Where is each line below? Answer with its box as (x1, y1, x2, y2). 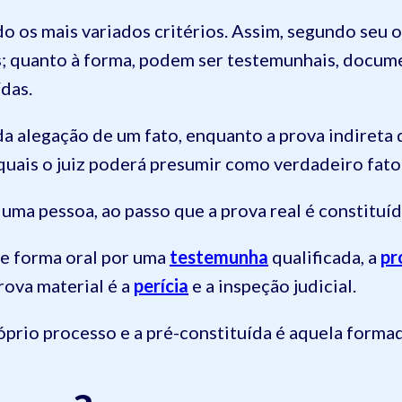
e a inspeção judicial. (188, 275, 356, 297)
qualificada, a (268, 246, 380, 268)
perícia (134, 275, 188, 297)
